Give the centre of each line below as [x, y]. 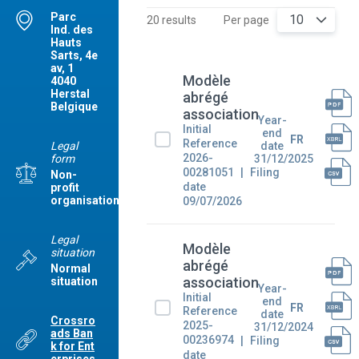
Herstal [70, 94]
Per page [247, 20]
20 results [171, 20]
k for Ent [73, 346]
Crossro [73, 321]
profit [65, 188]
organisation [85, 200]
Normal [71, 268]
